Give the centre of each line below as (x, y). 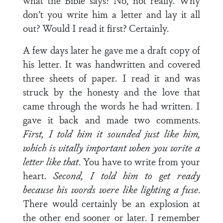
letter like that (51, 161)
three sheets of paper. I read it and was (111, 78)
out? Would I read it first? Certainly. (96, 28)
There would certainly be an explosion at (111, 203)
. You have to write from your (139, 161)
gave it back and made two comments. (111, 119)
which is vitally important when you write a (111, 147)
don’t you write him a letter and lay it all (111, 14)
